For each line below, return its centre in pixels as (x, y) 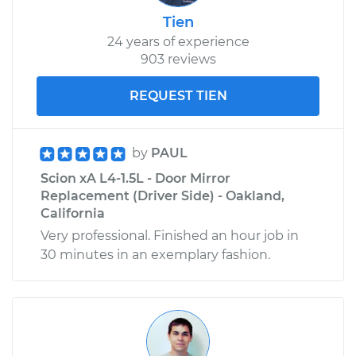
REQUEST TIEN (178, 95)
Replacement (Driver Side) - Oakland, (163, 195)
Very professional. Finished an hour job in (170, 235)
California (73, 213)
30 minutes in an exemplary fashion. (155, 254)
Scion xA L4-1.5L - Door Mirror (135, 178)
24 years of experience (178, 41)
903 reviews (178, 59)
